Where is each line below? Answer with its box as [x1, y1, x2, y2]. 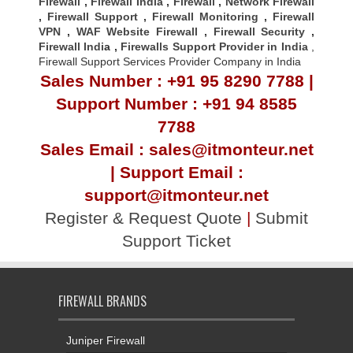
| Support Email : [110, 163, 243, 182]
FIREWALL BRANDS [58, 292, 147, 311]
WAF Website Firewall [76, 25, 198, 39]
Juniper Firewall [66, 334, 145, 347]
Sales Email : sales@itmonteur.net [39, 140, 314, 159]
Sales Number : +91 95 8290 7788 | [39, 72, 314, 91]
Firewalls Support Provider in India [121, 40, 308, 54]
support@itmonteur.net [84, 186, 269, 205]
